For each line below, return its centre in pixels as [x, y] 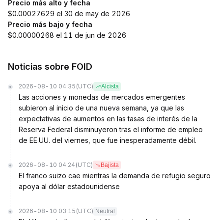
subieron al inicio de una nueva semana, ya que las [101, 108]
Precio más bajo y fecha [50, 24]
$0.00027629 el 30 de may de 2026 [69, 14]
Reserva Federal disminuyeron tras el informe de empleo [111, 129]
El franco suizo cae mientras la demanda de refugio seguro [115, 176]
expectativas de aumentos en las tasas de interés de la [108, 119]
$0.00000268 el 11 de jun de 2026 [67, 35]
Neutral [105, 211]
